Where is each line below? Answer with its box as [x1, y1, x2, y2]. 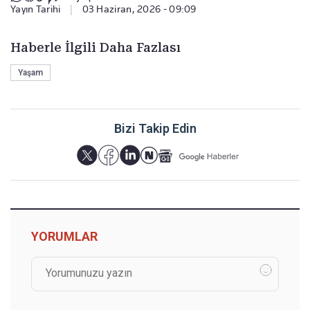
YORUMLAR [31, 229, 98, 244]
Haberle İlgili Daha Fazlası [10, 40, 181, 55]
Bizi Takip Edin [113, 121, 197, 136]
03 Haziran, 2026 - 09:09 [82, 3, 197, 15]
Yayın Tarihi [10, 3, 61, 15]
